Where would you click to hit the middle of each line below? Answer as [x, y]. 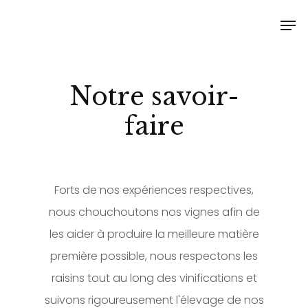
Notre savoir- [154, 96]
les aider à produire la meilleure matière [154, 234]
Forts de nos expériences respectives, [154, 190]
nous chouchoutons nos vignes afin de [154, 212]
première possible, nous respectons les [154, 256]
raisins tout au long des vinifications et [154, 278]
